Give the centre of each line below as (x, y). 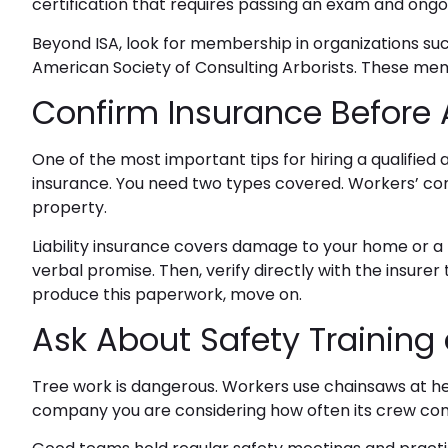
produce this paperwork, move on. (167, 294)
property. (69, 208)
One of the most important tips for (171, 160)
